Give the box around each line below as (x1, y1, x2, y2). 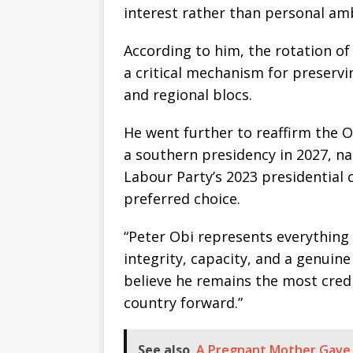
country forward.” (124, 293, 243, 313)
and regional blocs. (124, 85, 252, 105)
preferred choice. (124, 189, 240, 209)
